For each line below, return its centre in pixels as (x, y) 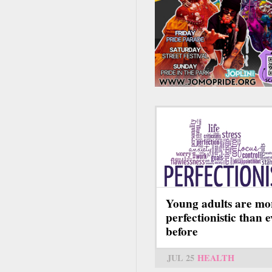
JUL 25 (181, 258)
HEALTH (216, 258)
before (182, 232)
